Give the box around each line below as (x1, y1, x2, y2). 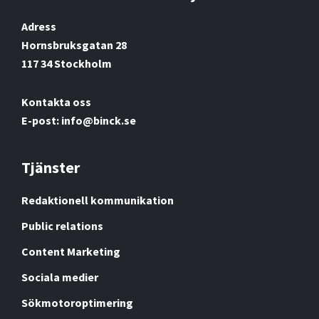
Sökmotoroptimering (21, 295, 133, 310)
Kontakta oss (21, 94, 91, 109)
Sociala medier (21, 269, 98, 284)
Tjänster (21, 157, 80, 177)
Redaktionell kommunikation (21, 192, 174, 207)
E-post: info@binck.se (21, 113, 136, 127)
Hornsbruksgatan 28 (21, 37, 127, 52)
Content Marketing (21, 244, 120, 258)
